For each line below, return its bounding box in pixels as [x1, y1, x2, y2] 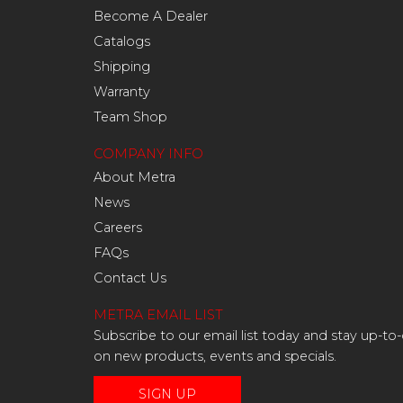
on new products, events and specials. [94, 348, 336, 364]
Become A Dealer [94, 8, 208, 24]
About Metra [94, 169, 175, 185]
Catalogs [94, 33, 150, 49]
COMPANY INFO [94, 146, 203, 162]
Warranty [94, 84, 150, 100]
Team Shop [94, 109, 167, 125]
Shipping [94, 58, 150, 75]
